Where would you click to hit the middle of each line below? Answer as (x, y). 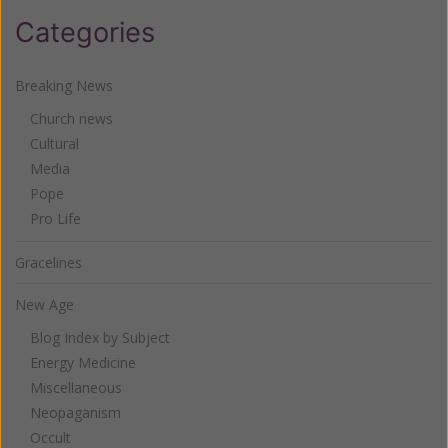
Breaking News (64, 85)
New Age (44, 304)
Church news (71, 118)
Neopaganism (75, 412)
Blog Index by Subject (100, 337)
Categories (85, 32)
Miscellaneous (76, 387)
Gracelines (48, 262)
